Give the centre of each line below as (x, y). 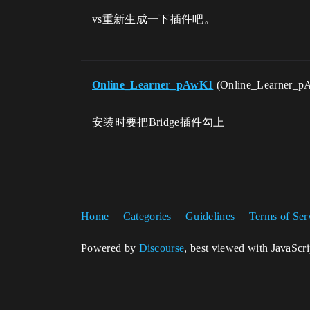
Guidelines (210, 217)
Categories (147, 217)
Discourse (162, 248)
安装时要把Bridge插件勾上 (158, 122)
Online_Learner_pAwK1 (153, 85)
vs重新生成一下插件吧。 (154, 19)
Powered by (110, 248)
